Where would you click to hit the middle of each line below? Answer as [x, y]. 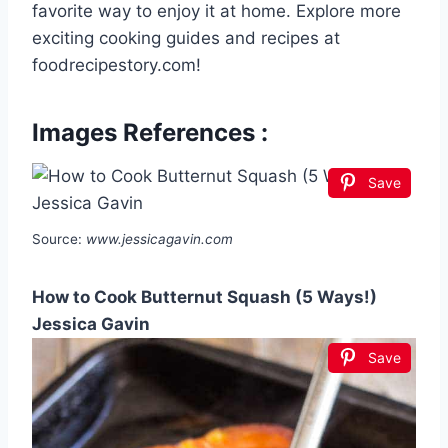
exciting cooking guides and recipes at [186, 38]
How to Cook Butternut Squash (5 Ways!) [204, 297]
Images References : [150, 133]
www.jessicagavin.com [159, 239]
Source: [59, 239]
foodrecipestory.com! [116, 65]
